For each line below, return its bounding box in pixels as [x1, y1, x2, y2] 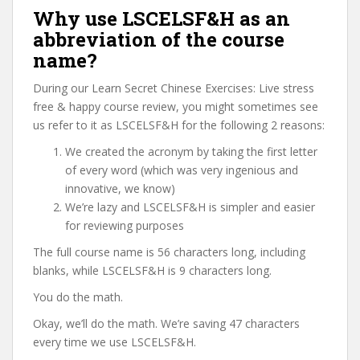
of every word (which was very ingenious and [65, 162, 298, 178]
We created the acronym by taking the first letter [65, 144, 317, 159]
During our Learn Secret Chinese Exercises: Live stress [33, 80, 314, 96]
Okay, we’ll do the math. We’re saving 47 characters [33, 316, 300, 331]
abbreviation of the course [33, 27, 284, 52]
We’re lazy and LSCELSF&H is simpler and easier [65, 199, 315, 215]
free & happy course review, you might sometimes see [33, 99, 318, 114]
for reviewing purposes [65, 218, 184, 233]
